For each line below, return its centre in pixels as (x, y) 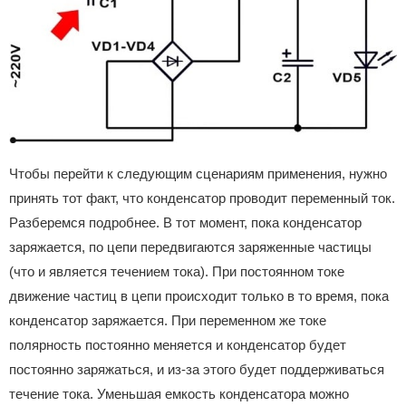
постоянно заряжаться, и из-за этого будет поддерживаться (197, 370)
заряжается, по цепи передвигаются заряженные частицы (190, 247)
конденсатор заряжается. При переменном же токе (168, 321)
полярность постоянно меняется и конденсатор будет (178, 345)
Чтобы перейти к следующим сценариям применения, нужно (198, 174)
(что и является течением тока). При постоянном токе (177, 272)
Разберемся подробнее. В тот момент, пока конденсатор (185, 223)
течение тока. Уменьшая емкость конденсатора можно (179, 394)
